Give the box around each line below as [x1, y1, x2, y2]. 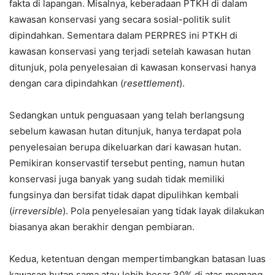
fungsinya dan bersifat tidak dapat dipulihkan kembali [9, 189, 239, 201]
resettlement [123, 77, 179, 89]
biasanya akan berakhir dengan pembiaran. [9, 221, 195, 233]
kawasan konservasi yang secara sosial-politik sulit [9, 14, 230, 25]
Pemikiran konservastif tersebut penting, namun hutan [9, 157, 245, 169]
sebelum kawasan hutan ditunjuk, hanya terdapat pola [9, 125, 241, 137]
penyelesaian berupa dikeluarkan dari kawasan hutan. [9, 141, 241, 153]
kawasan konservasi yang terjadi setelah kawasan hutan [9, 45, 251, 57]
